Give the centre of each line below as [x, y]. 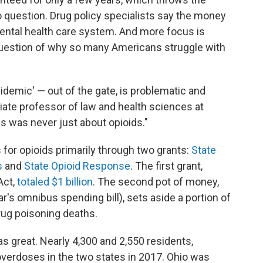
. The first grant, [166, 166]
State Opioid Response [77, 166]
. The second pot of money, [156, 182]
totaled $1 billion [55, 182]
